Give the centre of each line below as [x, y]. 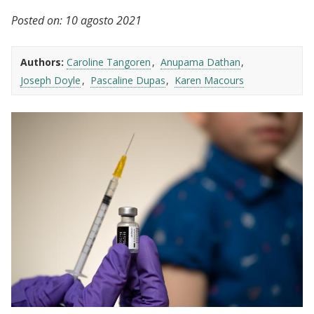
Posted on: [37, 21]
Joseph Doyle [50, 81]
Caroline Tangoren [109, 62]
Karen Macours [210, 81]
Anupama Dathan [200, 62]
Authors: [42, 62]
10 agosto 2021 [103, 21]
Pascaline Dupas [128, 81]
